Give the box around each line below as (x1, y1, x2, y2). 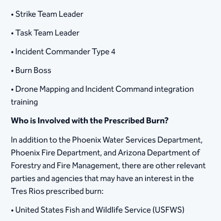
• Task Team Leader (11, 26, 80, 40)
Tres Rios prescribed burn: (11, 184, 104, 198)
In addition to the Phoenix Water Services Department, (11, 133, 203, 147)
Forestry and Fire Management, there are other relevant (11, 158, 206, 173)
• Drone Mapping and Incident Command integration (11, 82, 194, 97)
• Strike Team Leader (11, 7, 84, 21)
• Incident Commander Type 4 (11, 45, 116, 59)
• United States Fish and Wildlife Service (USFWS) (11, 203, 185, 217)
